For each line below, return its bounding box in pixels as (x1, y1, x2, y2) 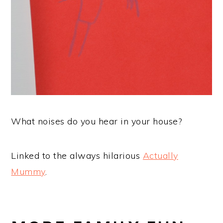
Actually (142, 150, 178, 162)
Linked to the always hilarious (11, 150, 143, 162)
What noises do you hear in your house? (11, 115, 182, 127)
